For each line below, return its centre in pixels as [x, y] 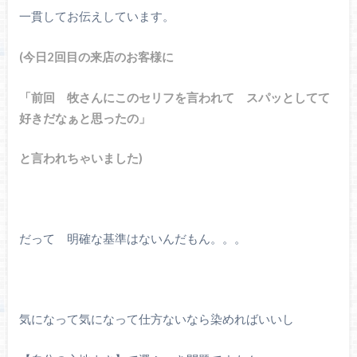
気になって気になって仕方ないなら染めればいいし [156, 319]
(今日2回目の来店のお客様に [102, 56]
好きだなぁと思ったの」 [84, 118]
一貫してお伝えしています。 [96, 16]
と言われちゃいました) [80, 158]
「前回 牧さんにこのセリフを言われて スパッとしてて [174, 97]
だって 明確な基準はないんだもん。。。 [132, 239]
